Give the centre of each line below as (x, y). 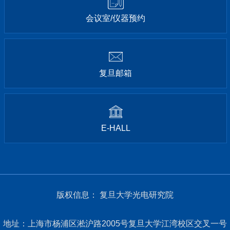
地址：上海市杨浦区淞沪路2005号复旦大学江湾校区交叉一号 (115, 224)
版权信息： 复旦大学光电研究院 (115, 195)
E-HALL (116, 128)
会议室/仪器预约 (116, 18)
